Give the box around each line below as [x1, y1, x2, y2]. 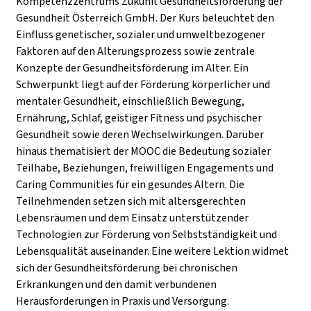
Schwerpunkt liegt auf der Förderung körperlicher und [16, 76, 270, 92]
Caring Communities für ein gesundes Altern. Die [16, 176, 244, 192]
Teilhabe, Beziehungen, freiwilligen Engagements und [16, 160, 274, 175]
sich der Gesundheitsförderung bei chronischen [16, 260, 237, 275]
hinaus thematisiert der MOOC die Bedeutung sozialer [16, 143, 271, 158]
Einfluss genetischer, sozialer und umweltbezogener [16, 26, 265, 42]
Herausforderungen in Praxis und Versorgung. [16, 293, 229, 308]
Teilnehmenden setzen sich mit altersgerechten [16, 193, 246, 208]
